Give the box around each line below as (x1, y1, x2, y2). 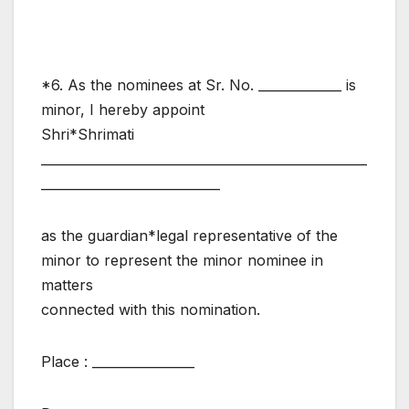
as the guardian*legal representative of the (41, 225, 338, 245)
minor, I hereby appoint (41, 100, 204, 119)
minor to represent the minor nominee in (41, 250, 323, 269)
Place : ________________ (41, 351, 194, 371)
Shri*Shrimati (41, 124, 134, 143)
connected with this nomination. (41, 299, 260, 319)
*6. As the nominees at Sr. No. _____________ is (41, 75, 356, 94)
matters (41, 275, 93, 294)
